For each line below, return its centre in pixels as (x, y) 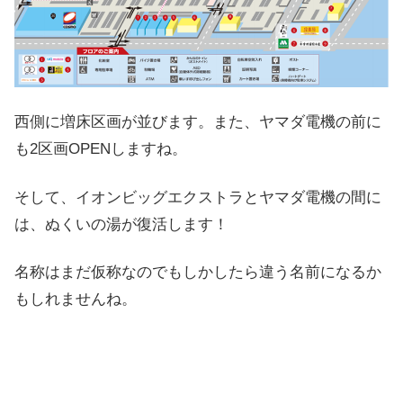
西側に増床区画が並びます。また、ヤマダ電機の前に (198, 121)
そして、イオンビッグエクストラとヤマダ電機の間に (198, 197)
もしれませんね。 (76, 300)
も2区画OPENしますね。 (101, 148)
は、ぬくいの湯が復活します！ (121, 224)
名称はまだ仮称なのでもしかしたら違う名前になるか (198, 273)
